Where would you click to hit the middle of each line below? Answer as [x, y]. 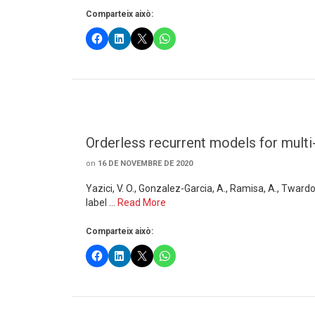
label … [102, 202]
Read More [142, 202]
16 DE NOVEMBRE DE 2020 [145, 163]
